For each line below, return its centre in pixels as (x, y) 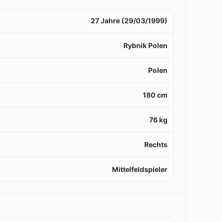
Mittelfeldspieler (140, 169)
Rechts (156, 144)
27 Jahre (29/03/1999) (129, 20)
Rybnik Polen (145, 45)
